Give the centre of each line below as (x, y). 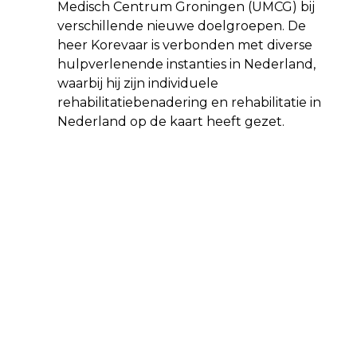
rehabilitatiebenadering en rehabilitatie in (189, 102)
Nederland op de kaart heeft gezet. (171, 121)
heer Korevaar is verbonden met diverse (185, 45)
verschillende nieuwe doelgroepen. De (182, 25)
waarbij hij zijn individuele (138, 83)
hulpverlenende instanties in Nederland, (186, 64)
